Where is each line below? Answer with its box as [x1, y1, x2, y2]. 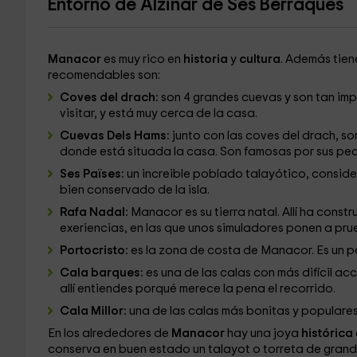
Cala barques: [59, 267, 146, 279]
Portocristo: [59, 245, 131, 257]
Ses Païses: [59, 168, 124, 180]
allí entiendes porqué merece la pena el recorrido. [59, 283, 335, 295]
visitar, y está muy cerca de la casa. [59, 108, 257, 120]
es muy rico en [103, 53, 183, 65]
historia [182, 53, 230, 65]
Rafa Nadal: [59, 206, 131, 218]
